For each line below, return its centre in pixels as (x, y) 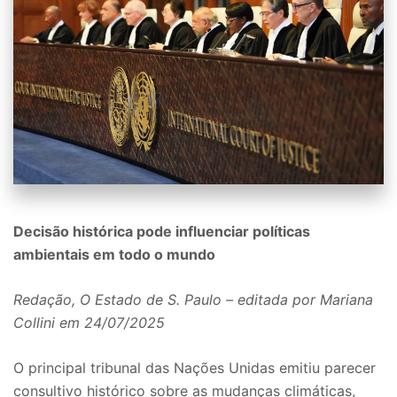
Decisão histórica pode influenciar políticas (162, 231)
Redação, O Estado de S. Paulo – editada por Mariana (193, 299)
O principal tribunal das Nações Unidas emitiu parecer (195, 367)
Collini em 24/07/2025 (89, 322)
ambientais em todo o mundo (114, 254)
